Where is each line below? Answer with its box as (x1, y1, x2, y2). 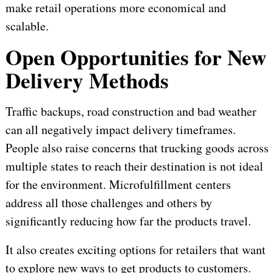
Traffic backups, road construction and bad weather (5, 103, 257, 120)
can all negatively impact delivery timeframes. (5, 121, 236, 138)
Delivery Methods (5, 65, 169, 96)
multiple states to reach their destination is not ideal (5, 158, 263, 175)
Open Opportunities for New (5, 41, 266, 73)
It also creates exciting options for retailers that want (5, 241, 266, 258)
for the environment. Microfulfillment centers (5, 176, 231, 193)
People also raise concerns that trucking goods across (5, 140, 269, 157)
